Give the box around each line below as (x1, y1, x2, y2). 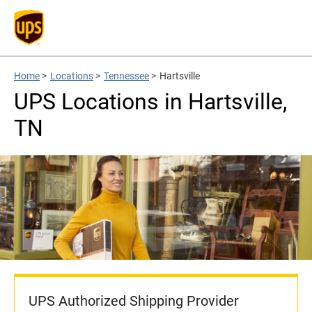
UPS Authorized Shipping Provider (29, 292, 239, 309)
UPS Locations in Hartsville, (14, 88, 287, 115)
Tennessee (104, 70, 149, 81)
